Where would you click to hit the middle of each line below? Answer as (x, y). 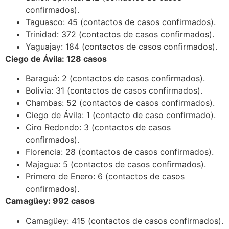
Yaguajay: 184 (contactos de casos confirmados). (121, 46)
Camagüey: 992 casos (50, 201)
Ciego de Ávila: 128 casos (56, 59)
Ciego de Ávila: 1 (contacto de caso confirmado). (121, 115)
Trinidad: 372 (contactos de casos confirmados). (120, 34)
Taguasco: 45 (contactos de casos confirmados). (121, 22)
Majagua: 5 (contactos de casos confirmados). (116, 164)
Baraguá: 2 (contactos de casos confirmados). (115, 78)
